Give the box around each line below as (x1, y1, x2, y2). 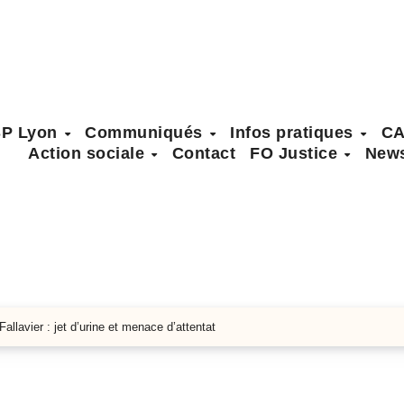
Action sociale (28, 143, 150, 162)
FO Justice (250, 143, 343, 162)
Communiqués (85, 123, 208, 142)
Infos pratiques (230, 123, 359, 142)
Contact (171, 143, 236, 162)
